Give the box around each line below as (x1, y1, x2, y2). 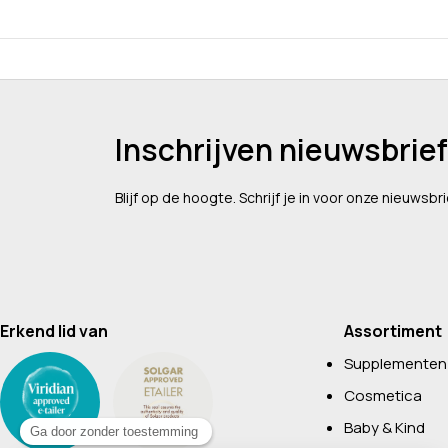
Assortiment (343, 320, 442, 342)
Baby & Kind (343, 417, 425, 438)
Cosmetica (343, 385, 422, 406)
